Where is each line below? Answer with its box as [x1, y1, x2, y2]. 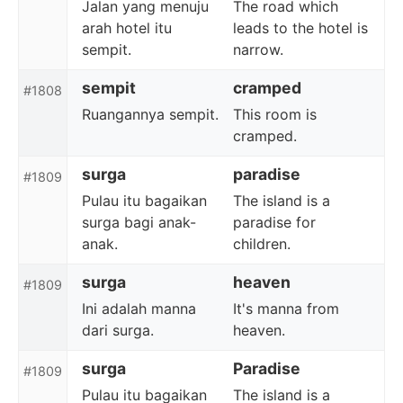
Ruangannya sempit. [82, 105, 219, 123]
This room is [233, 105, 317, 123]
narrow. [233, 40, 283, 58]
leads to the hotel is [233, 19, 368, 37]
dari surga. [82, 321, 154, 339]
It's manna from [233, 300, 339, 318]
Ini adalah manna [82, 300, 196, 318]
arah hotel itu [82, 19, 172, 37]
